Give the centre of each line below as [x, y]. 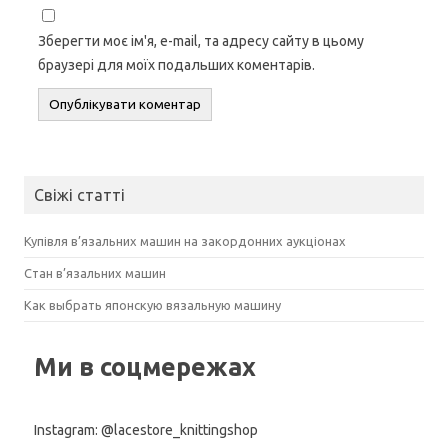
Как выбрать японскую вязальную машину [152, 304]
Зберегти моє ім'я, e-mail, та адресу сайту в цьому [201, 40]
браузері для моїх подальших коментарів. [176, 64]
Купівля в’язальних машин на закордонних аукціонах [186, 240]
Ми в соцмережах [145, 366]
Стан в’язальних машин [95, 272]
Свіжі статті [79, 194]
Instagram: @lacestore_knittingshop [146, 429]
